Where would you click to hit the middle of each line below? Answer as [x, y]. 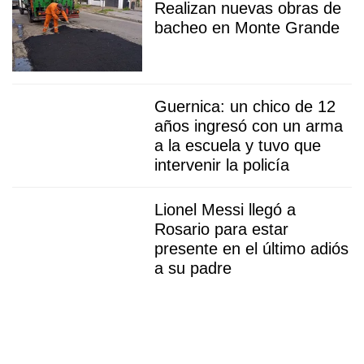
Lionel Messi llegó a [225, 209]
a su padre [193, 268]
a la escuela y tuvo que [238, 145]
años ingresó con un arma [249, 126]
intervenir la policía [222, 165]
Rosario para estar [221, 229]
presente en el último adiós [251, 248]
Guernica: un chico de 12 [245, 106]
